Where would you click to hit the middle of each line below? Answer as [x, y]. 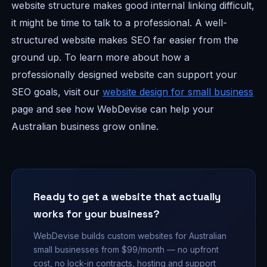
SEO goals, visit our [57, 92]
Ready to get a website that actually [127, 197]
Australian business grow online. [85, 127]
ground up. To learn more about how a [101, 58]
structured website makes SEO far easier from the [125, 40]
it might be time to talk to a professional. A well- [119, 23]
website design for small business [178, 92]
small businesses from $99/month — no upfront [126, 249]
